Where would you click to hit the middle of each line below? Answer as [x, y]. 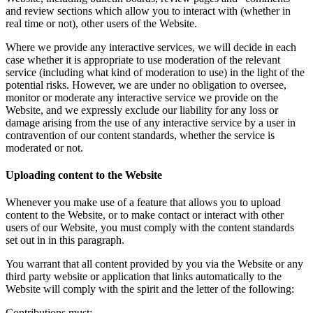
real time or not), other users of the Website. [101, 23]
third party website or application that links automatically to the [144, 277]
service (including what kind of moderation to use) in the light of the [155, 72]
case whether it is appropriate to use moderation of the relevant [143, 59]
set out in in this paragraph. [65, 240]
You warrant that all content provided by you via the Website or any [154, 264]
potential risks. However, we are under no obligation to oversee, [146, 85]
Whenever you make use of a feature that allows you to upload [143, 203]
